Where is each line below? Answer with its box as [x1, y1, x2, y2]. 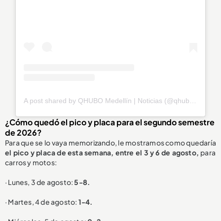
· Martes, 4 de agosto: [5, 197, 78, 207]
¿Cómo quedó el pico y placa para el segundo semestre [5, 117, 215, 128]
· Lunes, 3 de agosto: [5, 178, 74, 187]
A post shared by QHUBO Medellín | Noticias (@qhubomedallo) [189, 97, 197, 105]
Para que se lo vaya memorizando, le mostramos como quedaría [5, 138, 216, 147]
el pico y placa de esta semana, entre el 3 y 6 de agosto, [5, 148, 201, 157]
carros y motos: [5, 158, 57, 167]
